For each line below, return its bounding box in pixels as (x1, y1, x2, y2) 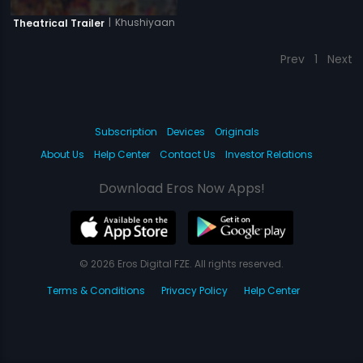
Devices (166, 125, 205, 139)
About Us (41, 147, 84, 162)
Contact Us (160, 147, 216, 162)
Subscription (94, 125, 157, 139)
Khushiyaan (115, 15, 176, 30)
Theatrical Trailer (13, 16, 105, 31)
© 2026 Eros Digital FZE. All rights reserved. (79, 257, 284, 271)
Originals (214, 125, 259, 139)
